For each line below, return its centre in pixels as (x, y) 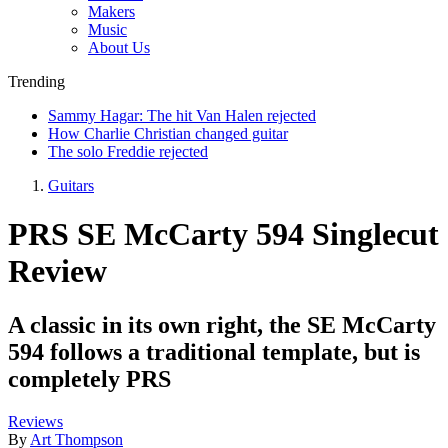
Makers (111, 11)
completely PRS (89, 378)
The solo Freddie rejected (128, 151)
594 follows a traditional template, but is (214, 351)
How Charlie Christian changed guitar (168, 133)
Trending (36, 81)
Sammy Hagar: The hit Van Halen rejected (182, 115)
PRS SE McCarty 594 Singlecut (223, 234)
